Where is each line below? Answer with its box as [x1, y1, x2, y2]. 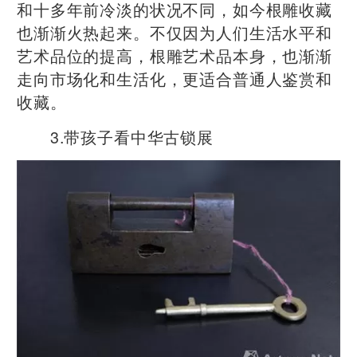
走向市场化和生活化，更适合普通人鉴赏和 [17, 66, 332, 90]
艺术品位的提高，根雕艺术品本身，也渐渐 [17, 43, 332, 67]
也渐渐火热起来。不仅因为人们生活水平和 [17, 20, 332, 44]
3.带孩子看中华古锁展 [17, 124, 214, 148]
